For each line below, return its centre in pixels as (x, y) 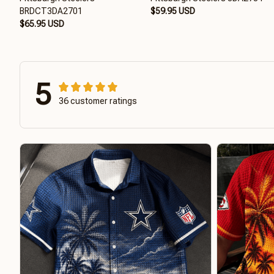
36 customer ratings (98, 101)
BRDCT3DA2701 (51, 11)
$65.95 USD (42, 24)
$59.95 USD (173, 11)
